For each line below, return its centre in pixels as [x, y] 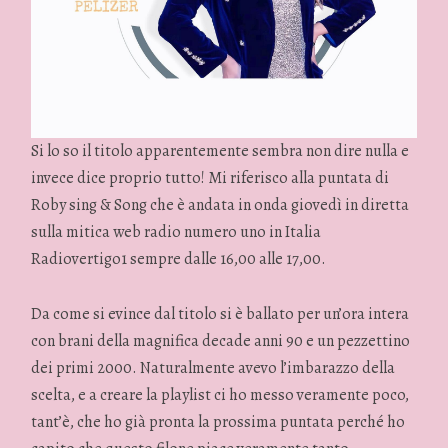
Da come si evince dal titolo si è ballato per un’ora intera [220, 313]
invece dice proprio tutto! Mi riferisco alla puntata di [210, 178]
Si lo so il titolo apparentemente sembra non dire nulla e [220, 151]
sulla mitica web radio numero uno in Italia [176, 232]
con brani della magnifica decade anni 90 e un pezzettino [221, 340]
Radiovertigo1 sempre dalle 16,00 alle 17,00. [179, 259]
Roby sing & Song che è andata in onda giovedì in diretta [220, 205]
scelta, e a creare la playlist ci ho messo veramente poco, [220, 394]
